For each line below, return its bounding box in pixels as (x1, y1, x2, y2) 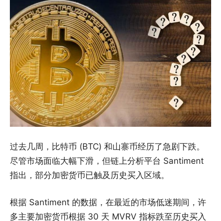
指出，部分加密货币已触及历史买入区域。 (10, 170, 169, 180)
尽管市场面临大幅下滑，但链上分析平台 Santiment (10, 155, 204, 166)
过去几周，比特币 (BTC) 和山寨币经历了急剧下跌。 (10, 141, 205, 151)
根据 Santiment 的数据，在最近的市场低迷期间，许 (10, 197, 206, 207)
